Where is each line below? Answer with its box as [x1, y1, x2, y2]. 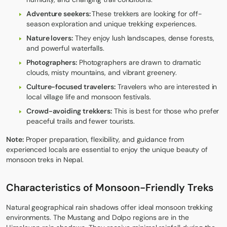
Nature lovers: [26, 33, 73, 43]
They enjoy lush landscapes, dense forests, [72, 33, 214, 43]
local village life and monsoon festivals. [26, 92, 151, 102]
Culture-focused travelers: [26, 82, 116, 92]
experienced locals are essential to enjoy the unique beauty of [6, 145, 208, 155]
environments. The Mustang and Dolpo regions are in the [6, 213, 189, 222]
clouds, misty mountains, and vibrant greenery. [26, 68, 177, 78]
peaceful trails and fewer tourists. [26, 117, 135, 126]
